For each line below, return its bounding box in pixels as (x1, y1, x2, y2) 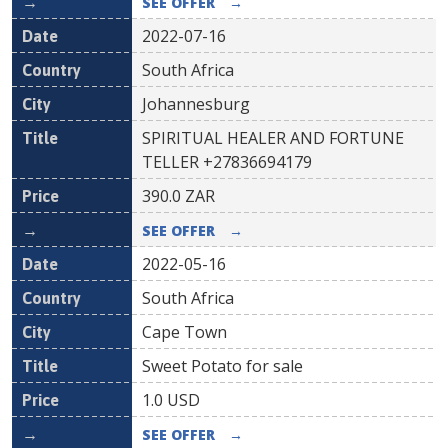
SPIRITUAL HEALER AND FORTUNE (142, 127, 404, 149)
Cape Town (142, 321, 227, 343)
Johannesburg (142, 93, 250, 115)
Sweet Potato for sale (142, 355, 303, 377)
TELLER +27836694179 (142, 151, 312, 173)
